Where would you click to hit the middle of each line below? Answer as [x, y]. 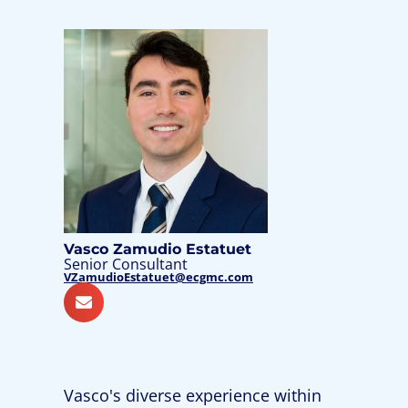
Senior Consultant [126, 264]
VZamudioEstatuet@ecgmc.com [158, 277]
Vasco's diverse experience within [193, 395]
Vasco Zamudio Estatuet [158, 249]
